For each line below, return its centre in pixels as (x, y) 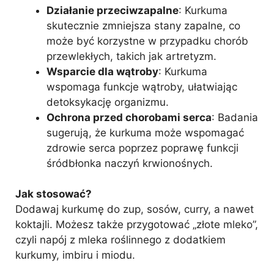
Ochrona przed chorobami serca (129, 117)
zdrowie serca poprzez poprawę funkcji (143, 148)
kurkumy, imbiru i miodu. (75, 255)
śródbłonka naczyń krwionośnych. (130, 163)
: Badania (235, 117)
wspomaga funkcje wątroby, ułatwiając (142, 87)
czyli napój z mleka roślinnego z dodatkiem (120, 240)
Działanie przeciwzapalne (113, 10)
